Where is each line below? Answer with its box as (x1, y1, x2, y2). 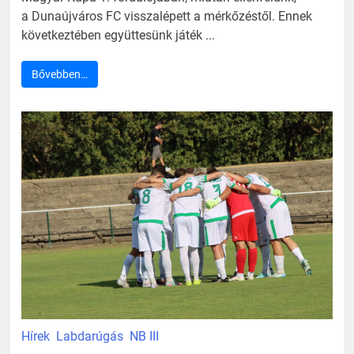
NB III (130, 329, 159, 345)
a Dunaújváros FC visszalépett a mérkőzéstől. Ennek (21, 9, 312, 24)
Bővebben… (32, 68, 88, 81)
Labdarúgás (56, 329, 123, 345)
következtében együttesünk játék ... (21, 28, 215, 43)
